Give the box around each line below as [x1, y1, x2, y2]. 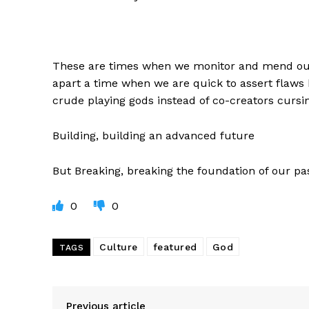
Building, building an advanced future [52, 129, 255, 143]
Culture [99, 241, 138, 253]
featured [152, 241, 197, 253]
